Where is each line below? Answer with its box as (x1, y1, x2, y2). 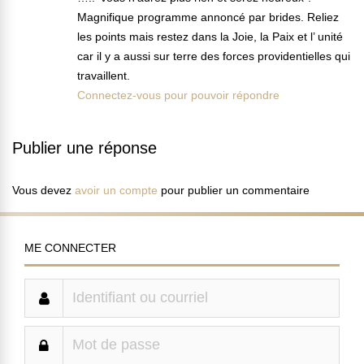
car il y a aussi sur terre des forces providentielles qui (77, 49, 350, 63)
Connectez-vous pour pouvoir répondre (77, 88, 279, 102)
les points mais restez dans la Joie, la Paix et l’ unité (77, 29, 343, 43)
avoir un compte (75, 183, 158, 197)
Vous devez (12, 183, 75, 197)
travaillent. (77, 68, 130, 82)
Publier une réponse (12, 138, 157, 157)
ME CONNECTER (24, 240, 116, 254)
